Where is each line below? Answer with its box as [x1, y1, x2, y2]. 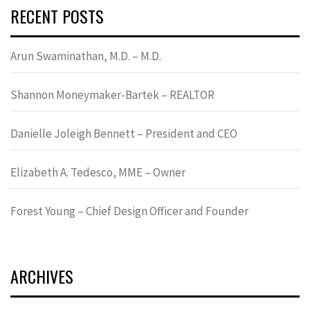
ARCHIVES [10, 263, 73, 289]
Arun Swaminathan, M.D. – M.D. [10, 48, 161, 64]
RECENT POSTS [10, 3, 104, 28]
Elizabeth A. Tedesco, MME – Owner [10, 164, 185, 180]
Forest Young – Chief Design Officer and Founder [10, 203, 248, 219]
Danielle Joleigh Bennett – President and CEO [10, 125, 237, 141]
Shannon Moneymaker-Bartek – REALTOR [10, 86, 215, 102]
